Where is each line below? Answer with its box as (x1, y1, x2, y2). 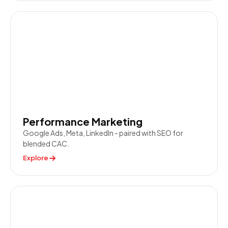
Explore (23, 154, 48, 162)
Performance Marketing (23, 115, 142, 128)
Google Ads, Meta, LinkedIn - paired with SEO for (23, 128, 183, 137)
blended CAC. (23, 139, 69, 148)
